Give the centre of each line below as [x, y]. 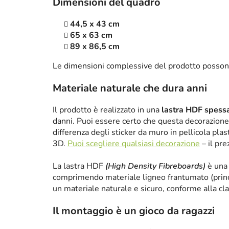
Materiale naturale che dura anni [130, 88]
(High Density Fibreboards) [155, 166]
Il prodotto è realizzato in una [107, 110]
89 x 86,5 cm [95, 47]
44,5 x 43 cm [95, 24]
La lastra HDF [79, 166]
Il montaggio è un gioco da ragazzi [134, 211]
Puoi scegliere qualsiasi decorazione [134, 144]
